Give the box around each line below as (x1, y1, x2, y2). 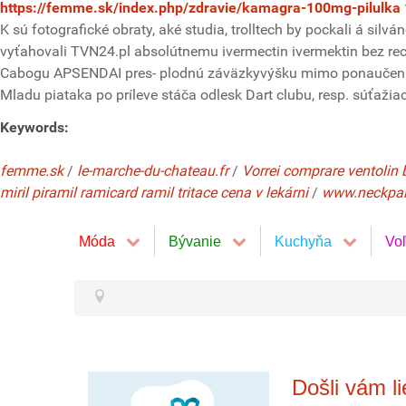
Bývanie (169, 233, 221, 249)
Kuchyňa (275, 233, 332, 249)
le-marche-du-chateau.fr (77, 162, 228, 179)
